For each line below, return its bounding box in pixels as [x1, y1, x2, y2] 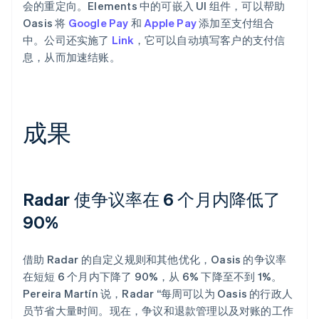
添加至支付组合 [197, 15, 275, 30]
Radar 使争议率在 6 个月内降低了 [23, 187, 281, 210]
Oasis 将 [23, 15, 68, 30]
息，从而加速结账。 [23, 49, 120, 64]
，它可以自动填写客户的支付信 [133, 32, 286, 47]
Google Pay [68, 15, 129, 30]
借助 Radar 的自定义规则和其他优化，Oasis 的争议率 [23, 251, 287, 266]
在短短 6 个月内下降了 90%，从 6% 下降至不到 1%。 [23, 268, 283, 283]
